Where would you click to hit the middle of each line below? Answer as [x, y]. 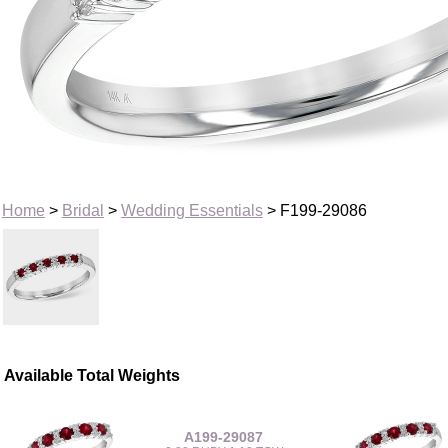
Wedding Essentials [191, 210]
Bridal [82, 210]
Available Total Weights [92, 375]
